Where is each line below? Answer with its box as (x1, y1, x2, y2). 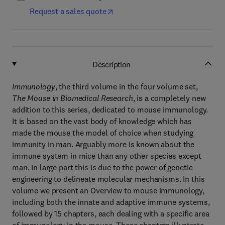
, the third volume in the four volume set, (55, 81, 198, 91)
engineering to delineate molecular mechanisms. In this (12, 174, 205, 184)
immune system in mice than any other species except (12, 151, 201, 161)
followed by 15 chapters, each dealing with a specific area (12, 208, 209, 218)
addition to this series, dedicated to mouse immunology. (12, 104, 208, 115)
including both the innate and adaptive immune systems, (12, 197, 210, 207)
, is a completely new (133, 93, 206, 103)
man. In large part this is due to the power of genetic (12, 162, 193, 172)
